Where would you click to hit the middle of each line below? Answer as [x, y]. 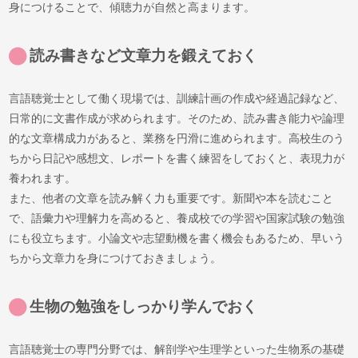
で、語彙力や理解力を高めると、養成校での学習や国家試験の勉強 [177, 218]
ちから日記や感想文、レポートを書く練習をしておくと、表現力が [177, 158]
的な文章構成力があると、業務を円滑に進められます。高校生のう [177, 138]
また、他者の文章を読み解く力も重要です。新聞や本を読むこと [171, 198]
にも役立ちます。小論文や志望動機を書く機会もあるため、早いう [177, 238]
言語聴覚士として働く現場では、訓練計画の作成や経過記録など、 [177, 98]
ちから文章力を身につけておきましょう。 [115, 258]
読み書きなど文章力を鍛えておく [144, 56]
